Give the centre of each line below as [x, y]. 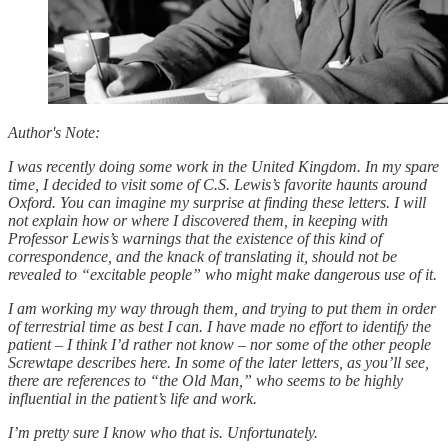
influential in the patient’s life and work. [132, 398]
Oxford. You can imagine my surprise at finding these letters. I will [217, 202]
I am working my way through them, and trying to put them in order [222, 308]
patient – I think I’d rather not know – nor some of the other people [219, 344]
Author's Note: [54, 132]
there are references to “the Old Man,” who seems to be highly [205, 380]
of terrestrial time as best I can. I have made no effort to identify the [219, 326]
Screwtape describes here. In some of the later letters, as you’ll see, [218, 362]
